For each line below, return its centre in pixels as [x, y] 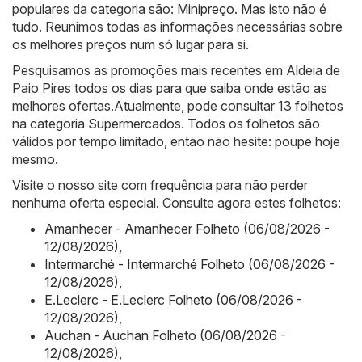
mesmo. [35, 159]
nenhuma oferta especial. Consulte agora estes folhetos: [177, 202]
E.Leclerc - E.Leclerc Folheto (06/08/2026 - [173, 299]
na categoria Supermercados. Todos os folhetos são [166, 123]
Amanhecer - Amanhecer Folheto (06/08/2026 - [187, 228]
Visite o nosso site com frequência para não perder [160, 185]
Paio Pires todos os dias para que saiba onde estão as [170, 88]
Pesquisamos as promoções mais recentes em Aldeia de [176, 70]
